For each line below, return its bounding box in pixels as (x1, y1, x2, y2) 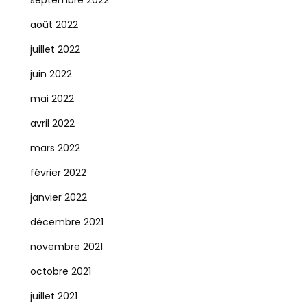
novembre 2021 (29, 240, 103, 254)
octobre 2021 (29, 265, 91, 278)
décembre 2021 (29, 215, 103, 229)
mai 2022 (29, 92, 74, 106)
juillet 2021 (29, 289, 77, 303)
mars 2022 (29, 141, 80, 155)
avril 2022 (29, 116, 75, 130)
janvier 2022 (29, 191, 87, 204)
